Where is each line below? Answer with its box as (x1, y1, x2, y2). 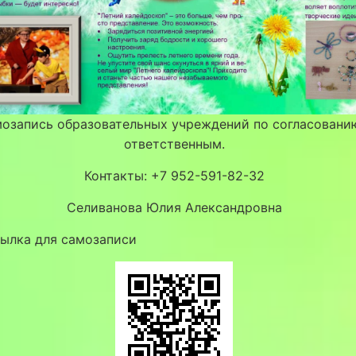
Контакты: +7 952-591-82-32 (83, 167, 265, 184)
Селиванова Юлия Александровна (66, 199, 282, 215)
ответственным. (123, 135, 225, 152)
